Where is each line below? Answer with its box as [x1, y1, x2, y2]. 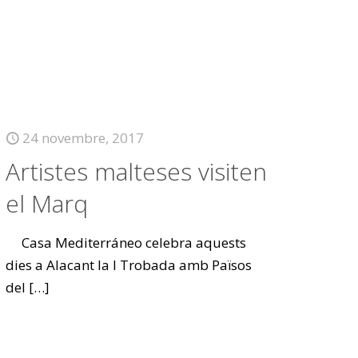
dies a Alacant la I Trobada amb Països [6, 256, 253, 274]
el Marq [6, 187, 89, 220]
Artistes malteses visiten [6, 155, 268, 188]
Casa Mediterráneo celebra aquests [6, 233, 247, 252]
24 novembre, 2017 [22, 129, 145, 147]
